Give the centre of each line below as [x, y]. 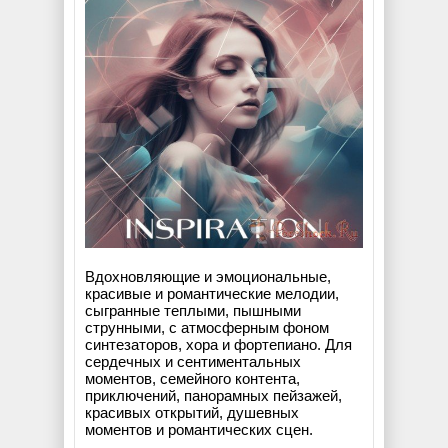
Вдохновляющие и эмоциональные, [208, 276]
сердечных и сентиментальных [193, 361]
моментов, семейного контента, [192, 378]
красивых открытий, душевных [192, 412]
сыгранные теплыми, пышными [193, 310]
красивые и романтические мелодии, [212, 293]
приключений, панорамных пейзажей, [213, 395]
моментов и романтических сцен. [199, 429]
